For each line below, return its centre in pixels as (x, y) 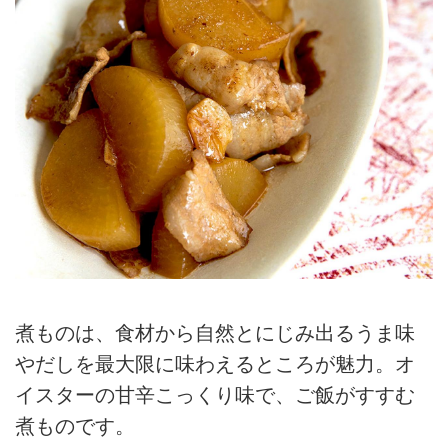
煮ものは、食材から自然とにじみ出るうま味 (215, 332)
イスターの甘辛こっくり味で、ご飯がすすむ (215, 394)
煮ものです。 (75, 425)
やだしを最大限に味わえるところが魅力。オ (215, 363)
